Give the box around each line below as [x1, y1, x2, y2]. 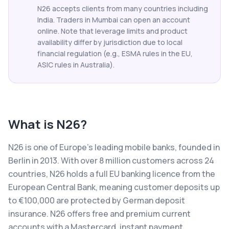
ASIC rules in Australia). [37, 60, 114, 70]
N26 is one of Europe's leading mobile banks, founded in [8, 142, 220, 153]
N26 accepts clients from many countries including [37, 4, 208, 13]
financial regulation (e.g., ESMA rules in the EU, [37, 49, 193, 58]
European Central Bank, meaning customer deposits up [8, 181, 220, 193]
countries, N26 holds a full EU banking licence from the [8, 168, 215, 179]
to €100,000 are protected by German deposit [8, 195, 185, 206]
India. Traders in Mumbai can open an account [37, 15, 190, 25]
